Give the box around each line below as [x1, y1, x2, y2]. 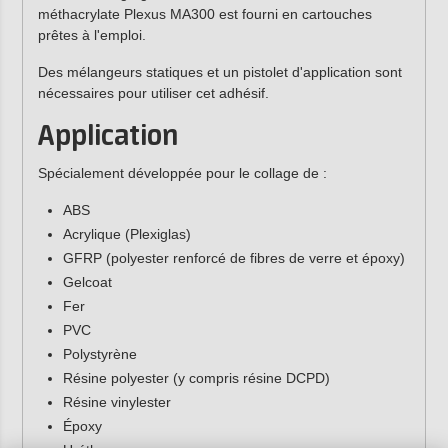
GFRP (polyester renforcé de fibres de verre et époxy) [62, 250, 405, 267]
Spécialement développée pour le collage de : [37, 165, 327, 182]
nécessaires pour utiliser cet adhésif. [37, 85, 269, 102]
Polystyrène [62, 346, 137, 363]
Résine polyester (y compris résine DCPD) [62, 370, 330, 387]
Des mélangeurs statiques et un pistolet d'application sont [37, 64, 402, 81]
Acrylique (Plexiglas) [62, 226, 191, 243]
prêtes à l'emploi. [37, 26, 146, 43]
